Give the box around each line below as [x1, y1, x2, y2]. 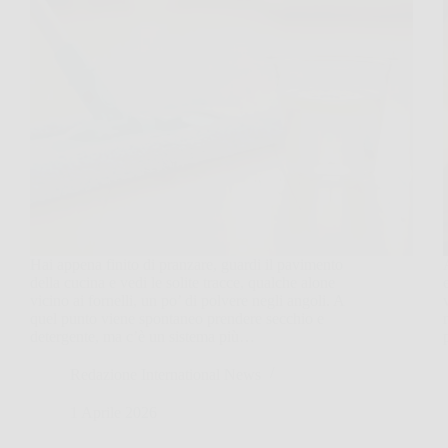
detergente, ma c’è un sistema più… [30, 327, 255, 345]
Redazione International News [70, 365, 261, 383]
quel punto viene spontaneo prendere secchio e [30, 309, 324, 327]
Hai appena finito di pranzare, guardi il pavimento [30, 255, 343, 273]
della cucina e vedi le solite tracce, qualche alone [30, 273, 335, 291]
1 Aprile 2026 [70, 403, 157, 421]
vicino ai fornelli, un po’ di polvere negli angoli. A [30, 291, 344, 309]
